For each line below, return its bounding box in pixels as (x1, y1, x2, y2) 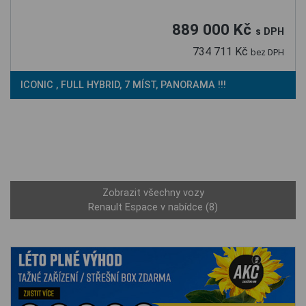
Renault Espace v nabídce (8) (88, 201, 218, 213)
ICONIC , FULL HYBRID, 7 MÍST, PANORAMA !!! (20, 79, 229, 91)
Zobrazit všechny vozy (102, 186, 204, 199)
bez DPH (251, 46, 284, 57)
